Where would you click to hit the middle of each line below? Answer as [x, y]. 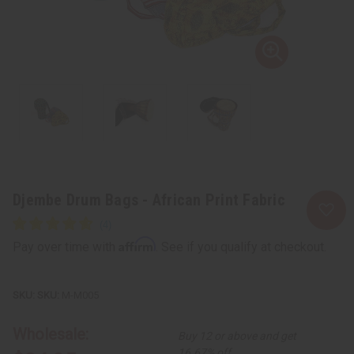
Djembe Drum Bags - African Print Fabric [149, 200]
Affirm [137, 244]
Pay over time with [66, 247]
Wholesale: [51, 334]
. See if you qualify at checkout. [241, 247]
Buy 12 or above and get [237, 335]
